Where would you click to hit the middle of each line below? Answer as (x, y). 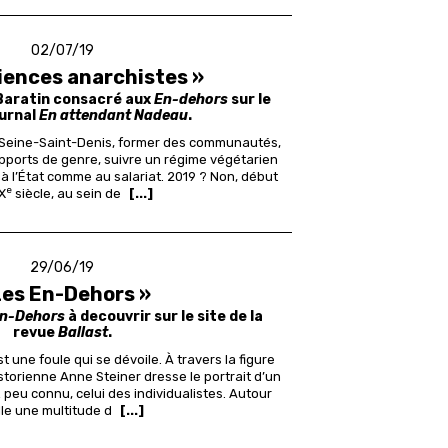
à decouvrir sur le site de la (164, 317)
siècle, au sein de (67, 194)
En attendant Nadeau (114, 116)
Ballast (82, 333)
